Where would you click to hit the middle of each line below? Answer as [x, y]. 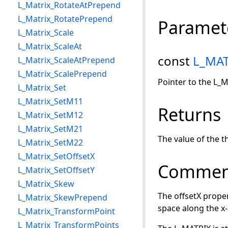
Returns [189, 115]
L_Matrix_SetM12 [50, 115]
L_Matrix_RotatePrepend [65, 19]
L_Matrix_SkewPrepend [63, 197]
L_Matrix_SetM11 [50, 101]
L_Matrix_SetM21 [50, 129]
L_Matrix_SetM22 [50, 142]
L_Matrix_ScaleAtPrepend [66, 60]
